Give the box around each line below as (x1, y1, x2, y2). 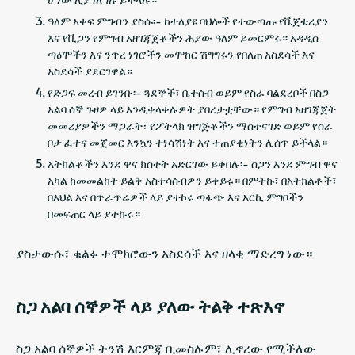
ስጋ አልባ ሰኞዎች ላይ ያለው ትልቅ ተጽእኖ (16, 293, 284, 318)
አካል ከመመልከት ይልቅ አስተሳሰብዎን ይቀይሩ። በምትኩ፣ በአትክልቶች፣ (48, 172, 337, 188)
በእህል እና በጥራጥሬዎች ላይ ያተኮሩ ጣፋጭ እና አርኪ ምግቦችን (48, 189, 303, 204)
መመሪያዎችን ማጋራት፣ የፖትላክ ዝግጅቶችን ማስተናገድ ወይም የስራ (48, 117, 333, 133)
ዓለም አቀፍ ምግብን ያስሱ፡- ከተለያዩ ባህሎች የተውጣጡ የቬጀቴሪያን (48, 13, 328, 29)
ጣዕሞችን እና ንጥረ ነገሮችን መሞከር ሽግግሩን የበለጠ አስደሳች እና (48, 46, 315, 62)
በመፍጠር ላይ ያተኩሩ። (48, 205, 140, 221)
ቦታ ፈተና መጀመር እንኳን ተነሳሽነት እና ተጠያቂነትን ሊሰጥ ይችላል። (48, 134, 327, 150)
